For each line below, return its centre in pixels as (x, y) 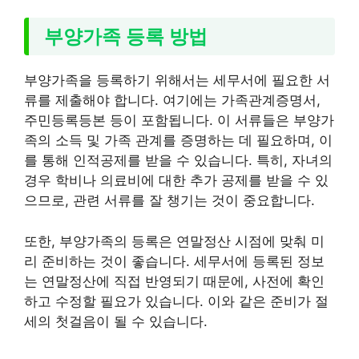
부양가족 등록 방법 (126, 36)
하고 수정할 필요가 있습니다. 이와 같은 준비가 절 (176, 301)
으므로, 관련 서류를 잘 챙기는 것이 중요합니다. (169, 201)
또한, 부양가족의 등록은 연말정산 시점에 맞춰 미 (174, 241)
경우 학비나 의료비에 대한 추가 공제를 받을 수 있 (176, 181)
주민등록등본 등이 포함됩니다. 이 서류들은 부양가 (179, 121)
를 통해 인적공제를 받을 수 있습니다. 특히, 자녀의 (178, 161)
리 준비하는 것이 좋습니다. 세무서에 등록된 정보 (174, 261)
